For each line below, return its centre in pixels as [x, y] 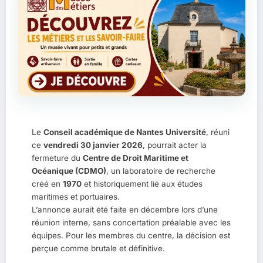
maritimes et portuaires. [76, 196]
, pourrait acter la [175, 145]
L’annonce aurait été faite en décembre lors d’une [125, 209]
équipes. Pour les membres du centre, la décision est [131, 235]
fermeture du [57, 158]
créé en [47, 183]
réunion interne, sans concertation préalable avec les [131, 222]
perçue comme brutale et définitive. [98, 248]
